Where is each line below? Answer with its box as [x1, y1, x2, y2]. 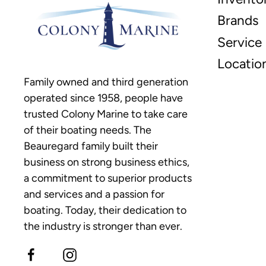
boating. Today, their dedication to [24, 204, 186, 217]
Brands [217, 12, 258, 29]
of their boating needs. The [24, 123, 151, 137]
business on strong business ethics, [24, 156, 189, 169]
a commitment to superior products [24, 172, 192, 185]
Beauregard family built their [24, 140, 158, 153]
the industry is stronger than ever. [24, 220, 182, 233]
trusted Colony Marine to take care [24, 107, 188, 121]
